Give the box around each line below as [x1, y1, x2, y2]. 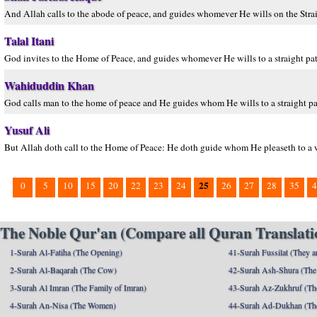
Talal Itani [4, 33, 54, 49]
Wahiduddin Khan [4, 77, 94, 93]
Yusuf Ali [4, 122, 50, 138]
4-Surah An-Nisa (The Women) [10, 299, 116, 311]
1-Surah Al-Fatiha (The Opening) [10, 246, 122, 258]
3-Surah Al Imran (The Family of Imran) [10, 282, 146, 293]
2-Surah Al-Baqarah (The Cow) [10, 264, 117, 275]
